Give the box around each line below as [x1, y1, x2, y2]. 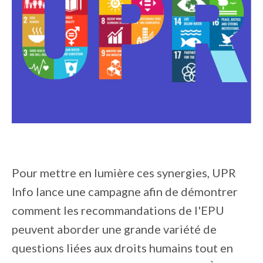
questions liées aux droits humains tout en [12, 241, 233, 255]
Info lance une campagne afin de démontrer [12, 184, 238, 199]
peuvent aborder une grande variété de [12, 222, 217, 237]
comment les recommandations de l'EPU [12, 203, 224, 218]
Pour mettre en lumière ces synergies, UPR [12, 166, 236, 180]
